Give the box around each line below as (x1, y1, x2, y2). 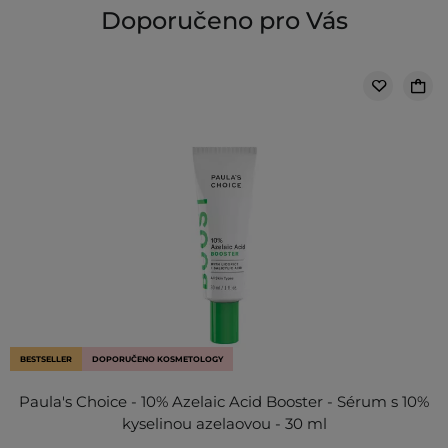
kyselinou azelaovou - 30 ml (121, 414, 327, 434)
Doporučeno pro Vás (100, 6, 348, 36)
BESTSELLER (20, 354, 72, 365)
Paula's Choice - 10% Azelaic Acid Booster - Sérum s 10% (19, 392, 429, 412)
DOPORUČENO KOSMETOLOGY (92, 354, 223, 365)
